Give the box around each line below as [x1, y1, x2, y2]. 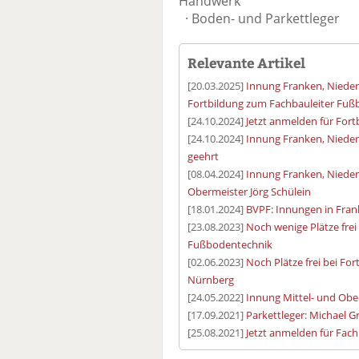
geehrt [188, 149, 219, 164]
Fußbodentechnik [188, 237, 272, 252]
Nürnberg [188, 272, 234, 288]
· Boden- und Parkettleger [179, 10, 340, 28]
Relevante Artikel [188, 54, 305, 72]
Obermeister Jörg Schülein [188, 184, 311, 200]
